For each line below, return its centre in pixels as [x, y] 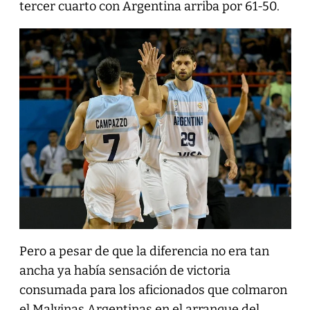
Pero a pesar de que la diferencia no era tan [144, 251]
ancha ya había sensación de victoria [125, 270]
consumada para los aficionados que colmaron [153, 290]
